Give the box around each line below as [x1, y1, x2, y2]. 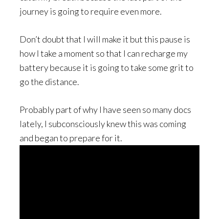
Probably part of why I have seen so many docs [20, 104, 191, 115]
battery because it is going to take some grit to [20, 62, 194, 73]
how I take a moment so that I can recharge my [20, 48, 188, 59]
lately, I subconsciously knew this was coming [20, 118, 186, 130]
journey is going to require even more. [20, 6, 162, 17]
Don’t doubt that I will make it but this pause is [20, 34, 190, 45]
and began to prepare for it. [20, 132, 122, 144]
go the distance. [20, 76, 79, 88]
